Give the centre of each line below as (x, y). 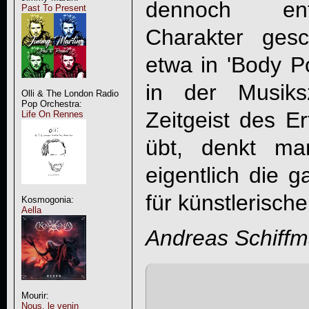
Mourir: (35, 296)
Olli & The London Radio (70, 93)
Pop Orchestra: (51, 104)
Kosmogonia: (47, 200)
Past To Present (53, 8)
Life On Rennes (52, 114)
